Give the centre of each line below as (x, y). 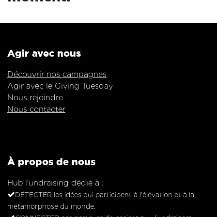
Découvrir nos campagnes (57, 74)
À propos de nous (51, 162)
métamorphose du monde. (51, 206)
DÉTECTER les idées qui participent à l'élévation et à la (105, 195)
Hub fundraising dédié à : (55, 183)
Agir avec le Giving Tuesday (60, 86)
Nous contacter (36, 109)
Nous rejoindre (35, 98)
